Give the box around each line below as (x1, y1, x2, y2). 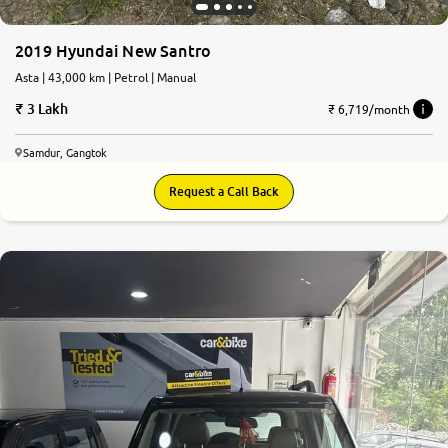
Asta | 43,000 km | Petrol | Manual (15, 70, 196, 86)
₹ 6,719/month (328, 101, 410, 117)
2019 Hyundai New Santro (15, 41, 212, 62)
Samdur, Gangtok (23, 146, 107, 160)
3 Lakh (26, 100, 69, 118)
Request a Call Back (169, 184, 279, 200)
